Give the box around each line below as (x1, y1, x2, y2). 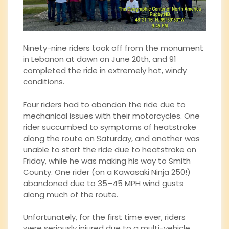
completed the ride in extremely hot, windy (23, 65, 187, 76)
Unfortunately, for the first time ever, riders (23, 212, 186, 223)
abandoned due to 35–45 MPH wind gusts (23, 177, 184, 189)
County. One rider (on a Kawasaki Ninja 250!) (23, 166, 191, 177)
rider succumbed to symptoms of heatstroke (23, 121, 196, 132)
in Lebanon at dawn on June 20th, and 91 (23, 54, 176, 65)
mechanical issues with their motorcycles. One (23, 110, 200, 121)
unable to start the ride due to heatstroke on (23, 144, 196, 155)
